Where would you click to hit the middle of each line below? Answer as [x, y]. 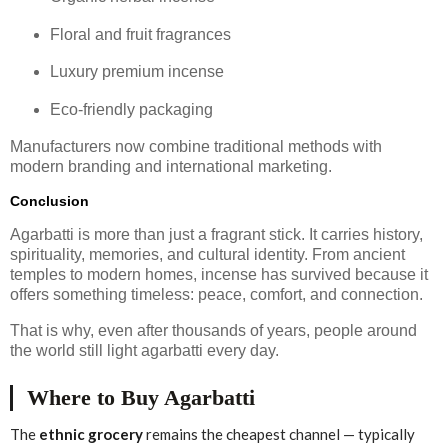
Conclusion [49, 200]
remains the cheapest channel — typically [279, 433]
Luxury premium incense [136, 72]
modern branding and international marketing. [171, 167]
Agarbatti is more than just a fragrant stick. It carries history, [216, 234]
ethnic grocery [91, 433]
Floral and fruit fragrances [140, 34]
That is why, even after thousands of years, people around [213, 330]
